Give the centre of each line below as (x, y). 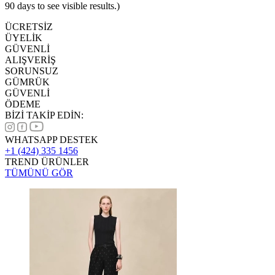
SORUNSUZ (32, 71)
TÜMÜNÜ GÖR (39, 172)
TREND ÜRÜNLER (47, 161)
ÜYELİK (24, 37)
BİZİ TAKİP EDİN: (44, 115)
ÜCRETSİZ (29, 26)
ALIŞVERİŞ (30, 60)
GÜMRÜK (27, 82)
